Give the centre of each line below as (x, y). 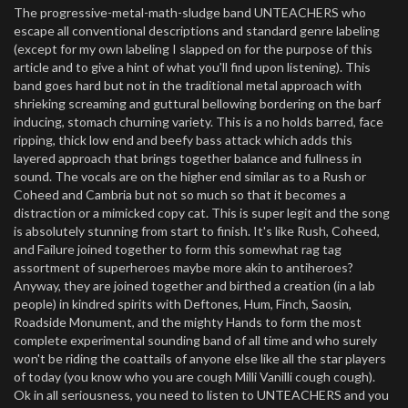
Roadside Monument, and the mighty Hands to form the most (188, 322)
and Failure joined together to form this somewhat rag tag (178, 249)
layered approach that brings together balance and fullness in (188, 158)
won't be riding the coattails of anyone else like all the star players (200, 358)
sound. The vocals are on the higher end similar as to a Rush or (190, 176)
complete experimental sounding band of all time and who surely (195, 340)
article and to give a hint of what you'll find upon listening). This (192, 67)
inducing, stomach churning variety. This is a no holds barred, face (199, 122)
